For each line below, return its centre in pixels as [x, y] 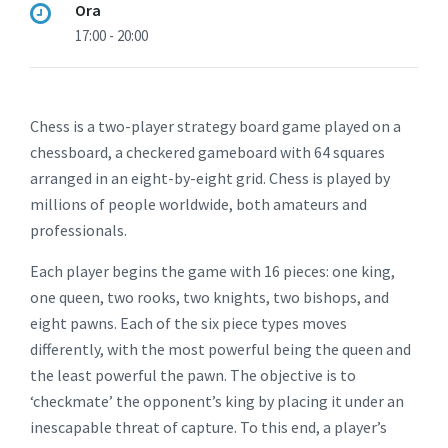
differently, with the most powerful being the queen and [220, 348]
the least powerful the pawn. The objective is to [193, 374]
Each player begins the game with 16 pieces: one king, [212, 270]
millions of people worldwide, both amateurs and [198, 203]
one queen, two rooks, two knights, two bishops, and [209, 296]
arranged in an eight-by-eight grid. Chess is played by [210, 177]
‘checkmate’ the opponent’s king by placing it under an [217, 400]
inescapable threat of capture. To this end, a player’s [208, 426]
